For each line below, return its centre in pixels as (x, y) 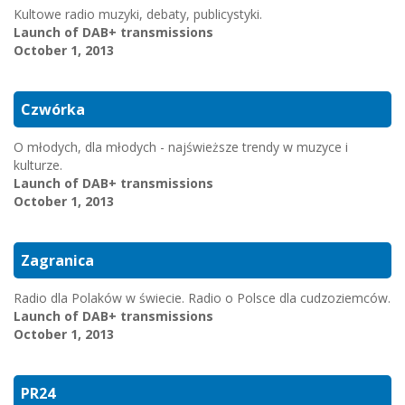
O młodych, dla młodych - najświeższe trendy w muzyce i (181, 147)
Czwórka (53, 109)
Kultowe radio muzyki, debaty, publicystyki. (138, 14)
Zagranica (57, 260)
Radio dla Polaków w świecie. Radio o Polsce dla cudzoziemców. (202, 298)
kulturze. (38, 165)
